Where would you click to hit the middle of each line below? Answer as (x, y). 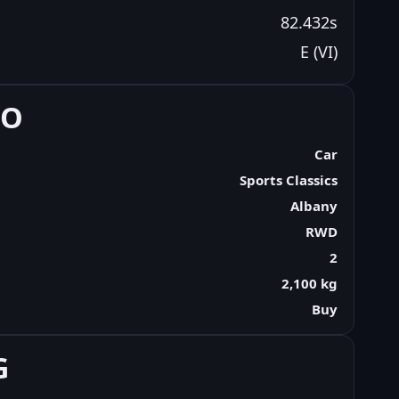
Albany (313, 205)
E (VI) (318, 51)
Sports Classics (288, 179)
